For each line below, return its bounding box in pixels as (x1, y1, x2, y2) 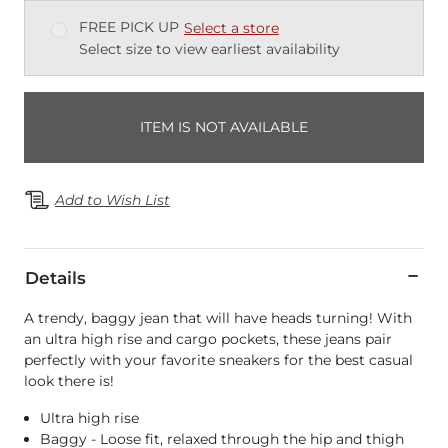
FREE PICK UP (79, 18, 179, 37)
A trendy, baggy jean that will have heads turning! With (24, 309, 412, 328)
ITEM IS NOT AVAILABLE (140, 118, 308, 137)
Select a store (184, 19, 279, 38)
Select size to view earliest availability (79, 40, 340, 59)
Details (25, 268, 86, 289)
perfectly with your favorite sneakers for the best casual (24, 351, 413, 370)
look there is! (24, 372, 114, 391)
